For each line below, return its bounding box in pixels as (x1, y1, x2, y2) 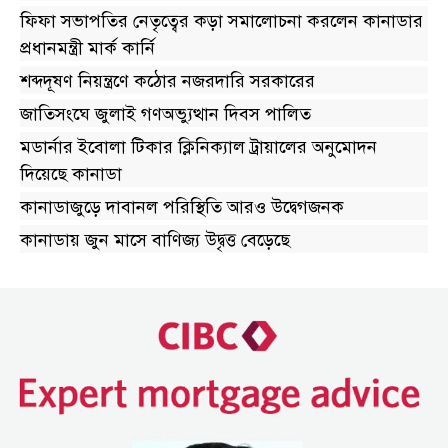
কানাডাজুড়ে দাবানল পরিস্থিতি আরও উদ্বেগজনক (20, 194, 344, 219)
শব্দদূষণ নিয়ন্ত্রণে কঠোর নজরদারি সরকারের (20, 68, 315, 93)
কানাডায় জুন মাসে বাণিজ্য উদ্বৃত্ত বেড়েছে (20, 227, 290, 252)
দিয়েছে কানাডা (20, 161, 122, 186)
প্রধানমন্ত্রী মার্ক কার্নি (20, 35, 155, 60)
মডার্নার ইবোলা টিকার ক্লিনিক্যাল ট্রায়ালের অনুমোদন (20, 134, 377, 159)
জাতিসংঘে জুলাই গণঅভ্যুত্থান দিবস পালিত (20, 101, 311, 126)
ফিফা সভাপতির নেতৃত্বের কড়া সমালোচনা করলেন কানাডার (20, 8, 423, 33)
